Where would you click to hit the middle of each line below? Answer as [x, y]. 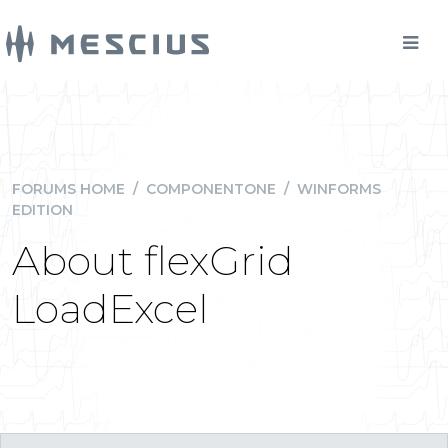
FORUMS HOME [68, 189]
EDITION [42, 210]
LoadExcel [110, 308]
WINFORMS [339, 189]
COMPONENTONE [211, 189]
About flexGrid [153, 260]
